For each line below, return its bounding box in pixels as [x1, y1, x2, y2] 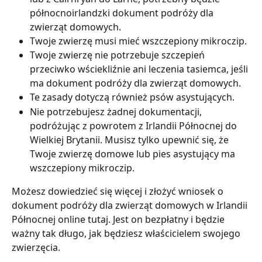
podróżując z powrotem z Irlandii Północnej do [30, 119, 239, 132]
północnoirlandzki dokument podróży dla [30, 6, 216, 19]
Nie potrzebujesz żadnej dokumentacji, [30, 105, 204, 118]
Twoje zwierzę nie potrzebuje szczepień [30, 49, 207, 62]
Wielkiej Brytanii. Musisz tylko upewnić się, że [30, 133, 231, 146]
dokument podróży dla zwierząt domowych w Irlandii [12, 198, 250, 212]
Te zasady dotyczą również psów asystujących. [30, 91, 235, 104]
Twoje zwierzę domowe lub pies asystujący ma [30, 147, 237, 160]
